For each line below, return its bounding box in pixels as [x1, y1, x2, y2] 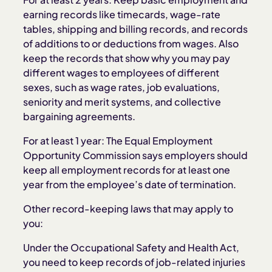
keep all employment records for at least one [23, 163, 231, 176]
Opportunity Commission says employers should [23, 149, 248, 161]
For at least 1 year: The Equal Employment [23, 134, 213, 147]
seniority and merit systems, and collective [23, 95, 222, 108]
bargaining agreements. [23, 110, 136, 123]
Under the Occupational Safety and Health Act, [23, 241, 240, 254]
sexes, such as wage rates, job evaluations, [23, 81, 220, 93]
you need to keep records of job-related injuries [23, 256, 246, 268]
